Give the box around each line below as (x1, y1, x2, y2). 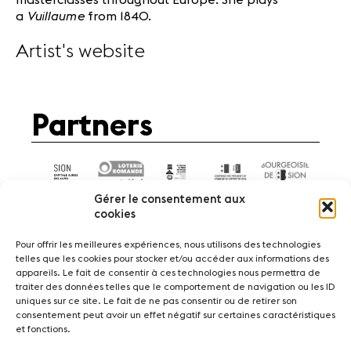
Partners (31, 110, 153, 142)
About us (150, 317, 201, 330)
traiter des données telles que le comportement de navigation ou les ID (16, 282, 335, 291)
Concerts (133, 273, 186, 286)
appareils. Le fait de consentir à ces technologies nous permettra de (16, 268, 320, 277)
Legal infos (201, 317, 266, 330)
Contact (151, 332, 200, 346)
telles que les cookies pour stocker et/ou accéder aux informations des (16, 254, 329, 263)
